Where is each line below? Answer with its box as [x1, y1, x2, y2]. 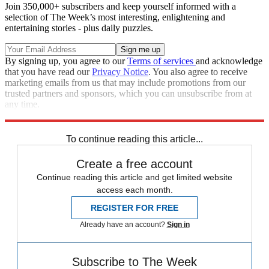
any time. [5, 99, 40, 110]
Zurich [33, 121, 61, 131]
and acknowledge [196, 56, 262, 67]
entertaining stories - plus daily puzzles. [5, 23, 153, 34]
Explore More [5, 110, 58, 121]
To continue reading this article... [66, 134, 203, 145]
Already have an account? [79, 220, 167, 229]
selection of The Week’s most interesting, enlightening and [5, 12, 225, 23]
